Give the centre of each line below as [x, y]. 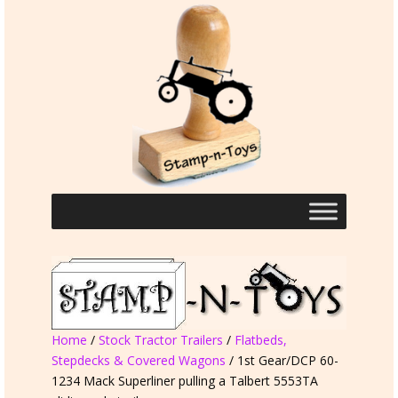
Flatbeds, [260, 339]
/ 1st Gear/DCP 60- [282, 360]
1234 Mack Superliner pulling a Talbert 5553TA [184, 380]
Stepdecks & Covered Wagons [138, 360]
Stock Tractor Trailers [160, 339]
